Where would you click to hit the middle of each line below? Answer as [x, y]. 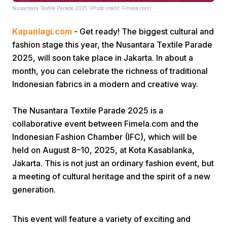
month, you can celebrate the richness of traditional [110, 71]
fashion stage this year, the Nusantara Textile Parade [112, 45]
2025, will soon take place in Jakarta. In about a [103, 58]
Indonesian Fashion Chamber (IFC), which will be [105, 137]
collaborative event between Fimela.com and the [105, 124]
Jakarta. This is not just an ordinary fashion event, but [113, 163]
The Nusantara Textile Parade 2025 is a [88, 110]
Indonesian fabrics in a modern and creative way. [105, 84]
